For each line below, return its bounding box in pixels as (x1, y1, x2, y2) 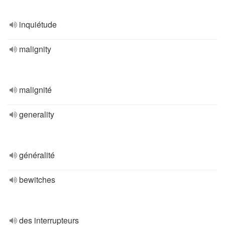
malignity (19, 43, 51, 55)
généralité (19, 149, 55, 161)
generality (19, 108, 54, 120)
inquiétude (19, 19, 57, 30)
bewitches (19, 174, 55, 185)
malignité (19, 84, 52, 95)
